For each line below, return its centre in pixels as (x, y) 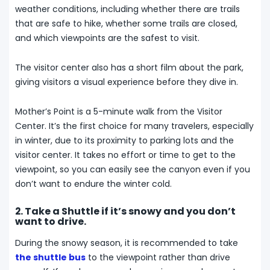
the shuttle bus (50, 258)
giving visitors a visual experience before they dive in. (127, 82)
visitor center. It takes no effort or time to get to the (125, 155)
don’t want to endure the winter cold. (93, 184)
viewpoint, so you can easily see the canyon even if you (133, 170)
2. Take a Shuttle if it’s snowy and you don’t (125, 212)
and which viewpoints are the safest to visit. (107, 38)
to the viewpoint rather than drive (158, 258)
